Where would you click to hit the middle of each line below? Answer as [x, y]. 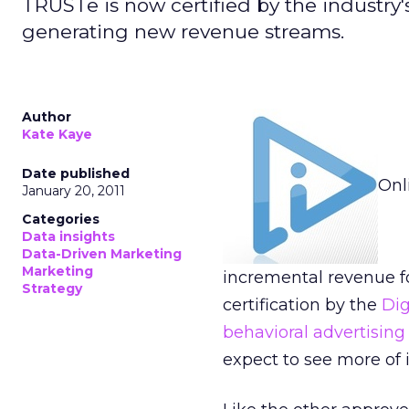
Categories [61, 219]
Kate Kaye [57, 134]
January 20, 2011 [73, 191]
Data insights [68, 236]
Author [47, 117]
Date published [76, 173]
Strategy [52, 288]
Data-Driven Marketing [102, 254]
